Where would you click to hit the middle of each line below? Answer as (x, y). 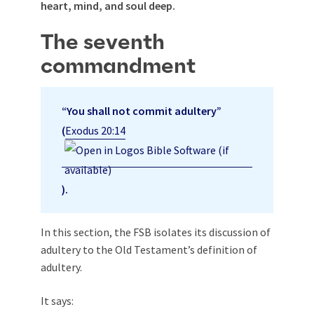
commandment (118, 66)
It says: (57, 300)
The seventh (103, 42)
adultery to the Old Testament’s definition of (149, 249)
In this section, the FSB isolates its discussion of (156, 232)
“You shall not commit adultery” (142, 110)
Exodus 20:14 (95, 130)
